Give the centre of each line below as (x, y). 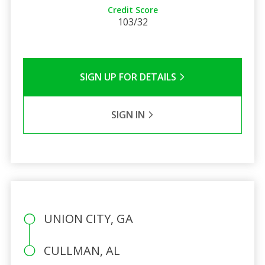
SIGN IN (129, 114)
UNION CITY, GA (88, 218)
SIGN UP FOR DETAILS (129, 77)
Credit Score (132, 9)
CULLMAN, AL (82, 250)
